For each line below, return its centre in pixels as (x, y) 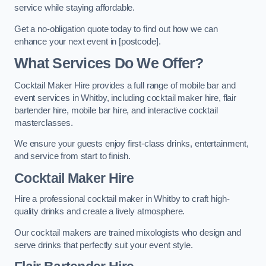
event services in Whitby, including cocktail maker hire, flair (125, 98)
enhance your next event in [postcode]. (88, 41)
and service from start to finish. (73, 156)
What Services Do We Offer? (109, 64)
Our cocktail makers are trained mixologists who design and (128, 232)
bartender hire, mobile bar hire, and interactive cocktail (116, 110)
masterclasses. (44, 123)
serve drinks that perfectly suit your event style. (104, 245)
